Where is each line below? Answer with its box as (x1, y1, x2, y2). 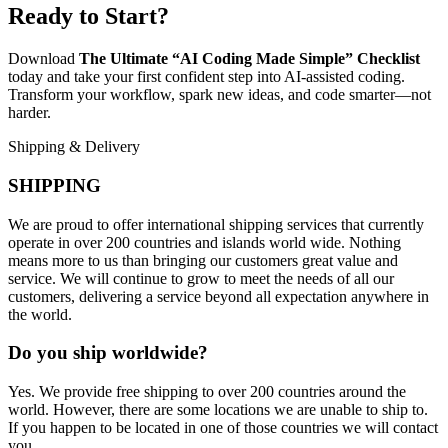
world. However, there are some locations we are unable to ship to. (8, 401, 428, 419)
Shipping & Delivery (8, 138, 140, 156)
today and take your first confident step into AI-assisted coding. (8, 68, 405, 86)
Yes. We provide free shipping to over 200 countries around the (8, 383, 406, 401)
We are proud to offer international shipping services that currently (8, 215, 424, 233)
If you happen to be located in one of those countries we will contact (8, 419, 438, 437)
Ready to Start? (8, 3, 169, 30)
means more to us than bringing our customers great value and (8, 251, 398, 269)
